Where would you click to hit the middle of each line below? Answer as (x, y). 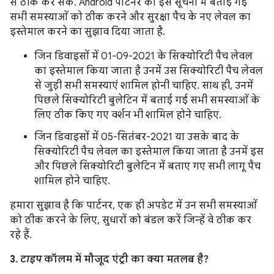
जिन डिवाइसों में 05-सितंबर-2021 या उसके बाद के (137, 137)
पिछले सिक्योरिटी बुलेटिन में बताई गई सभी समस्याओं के (147, 100)
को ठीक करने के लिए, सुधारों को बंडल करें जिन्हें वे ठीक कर (131, 220)
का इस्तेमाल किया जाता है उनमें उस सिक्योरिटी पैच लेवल (149, 71)
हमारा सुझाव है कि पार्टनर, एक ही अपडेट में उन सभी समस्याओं (133, 206)
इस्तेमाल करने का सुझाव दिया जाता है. (87, 32)
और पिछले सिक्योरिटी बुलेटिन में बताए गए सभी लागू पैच (147, 166)
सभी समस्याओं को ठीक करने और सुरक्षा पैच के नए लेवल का (130, 17)
